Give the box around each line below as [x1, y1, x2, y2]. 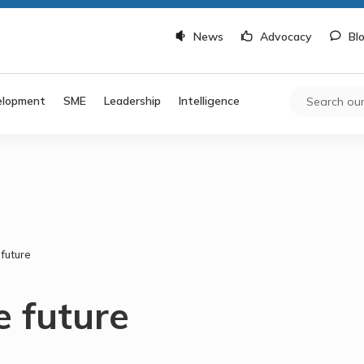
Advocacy [259, 29, 312, 44]
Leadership [104, 93, 162, 108]
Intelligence [179, 93, 240, 108]
